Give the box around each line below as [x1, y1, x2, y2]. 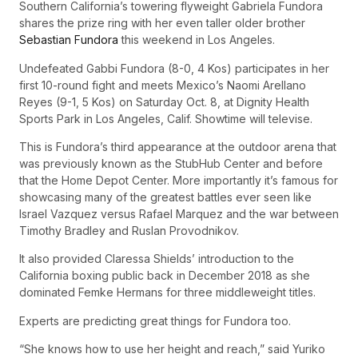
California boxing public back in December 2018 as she [19, 268, 310, 283]
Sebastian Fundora [19, 33, 118, 47]
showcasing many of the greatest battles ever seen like [19, 190, 312, 205]
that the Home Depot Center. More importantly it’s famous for [19, 173, 338, 188]
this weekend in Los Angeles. [118, 33, 275, 47]
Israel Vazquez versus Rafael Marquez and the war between [19, 207, 339, 221]
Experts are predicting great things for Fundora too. [19, 313, 291, 328]
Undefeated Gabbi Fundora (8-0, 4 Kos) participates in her [19, 61, 329, 75]
